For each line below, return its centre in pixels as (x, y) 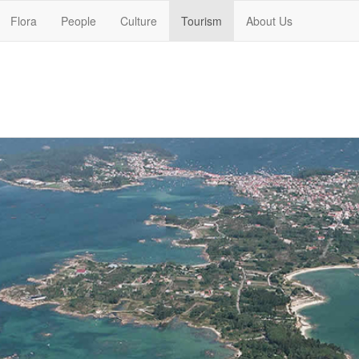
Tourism (202, 21)
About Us (269, 21)
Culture (139, 21)
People (79, 21)
